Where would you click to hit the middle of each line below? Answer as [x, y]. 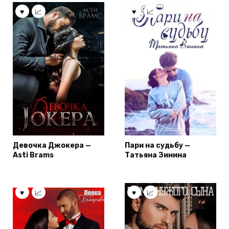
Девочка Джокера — [52, 145]
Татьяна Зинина [156, 155]
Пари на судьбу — [157, 145]
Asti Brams [33, 155]
